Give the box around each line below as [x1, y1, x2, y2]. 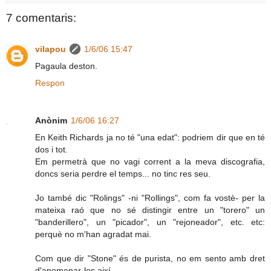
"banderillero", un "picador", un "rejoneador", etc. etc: [35, 217, 265, 227]
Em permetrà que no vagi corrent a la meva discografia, [35, 157, 265, 167]
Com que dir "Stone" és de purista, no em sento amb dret [35, 253, 265, 264]
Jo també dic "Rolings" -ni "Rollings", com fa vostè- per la [35, 193, 265, 203]
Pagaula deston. [35, 61, 97, 71]
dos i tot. [35, 145, 68, 155]
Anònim [35, 116, 67, 126]
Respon [35, 78, 65, 88]
